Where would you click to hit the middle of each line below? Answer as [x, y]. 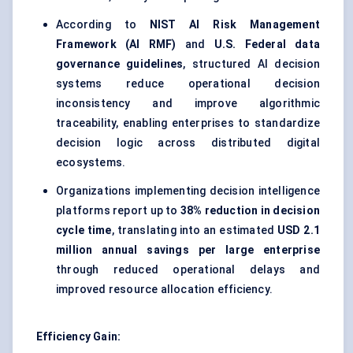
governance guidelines [120, 64]
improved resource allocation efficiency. [164, 290]
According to [103, 25]
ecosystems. [91, 163]
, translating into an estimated [195, 230]
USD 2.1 [299, 230]
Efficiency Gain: [79, 337]
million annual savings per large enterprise [188, 250]
